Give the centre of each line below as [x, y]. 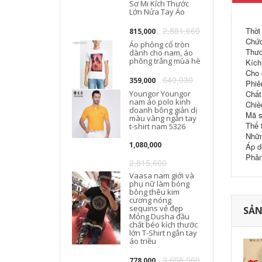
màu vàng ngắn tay [163, 118]
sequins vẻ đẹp [156, 208]
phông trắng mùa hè [165, 61]
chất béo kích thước [164, 225]
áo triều [143, 241]
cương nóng [151, 200]
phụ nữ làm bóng [160, 184]
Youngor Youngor [160, 94]
